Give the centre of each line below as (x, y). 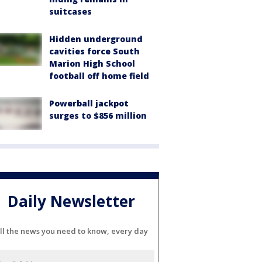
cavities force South (94, 51)
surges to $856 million (98, 116)
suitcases (70, 12)
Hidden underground (96, 39)
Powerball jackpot (89, 104)
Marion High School (92, 64)
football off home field (99, 76)
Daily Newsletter (71, 201)
